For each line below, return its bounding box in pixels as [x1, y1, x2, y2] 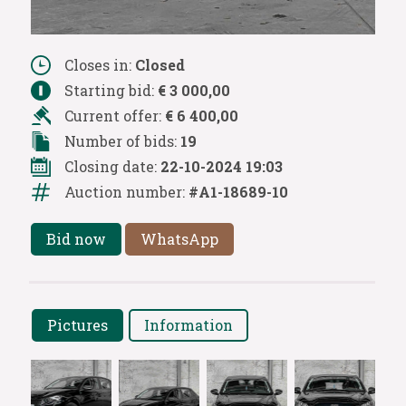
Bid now [45, 228, 106, 248]
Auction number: [63, 181, 188, 201]
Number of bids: [63, 130, 180, 150]
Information [143, 314, 233, 334]
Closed [134, 54, 185, 74]
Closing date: [63, 156, 160, 176]
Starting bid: [63, 80, 158, 100]
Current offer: [63, 105, 165, 125]
